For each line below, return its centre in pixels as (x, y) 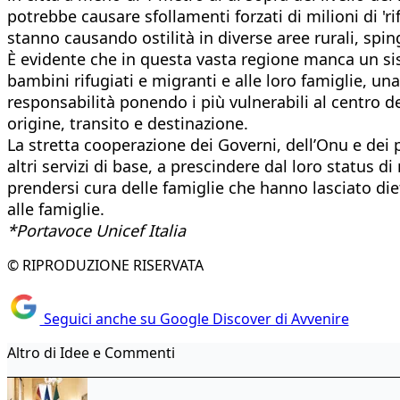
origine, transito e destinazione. (128, 123)
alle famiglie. (56, 208)
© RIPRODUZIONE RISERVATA (105, 265)
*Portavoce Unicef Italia (96, 230)
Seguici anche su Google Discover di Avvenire (194, 319)
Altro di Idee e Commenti (91, 353)
